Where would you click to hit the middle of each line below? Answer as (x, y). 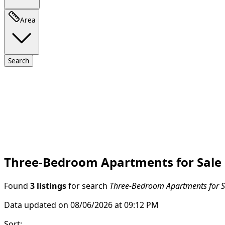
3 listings (48, 186)
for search (88, 186)
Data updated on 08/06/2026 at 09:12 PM (81, 205)
